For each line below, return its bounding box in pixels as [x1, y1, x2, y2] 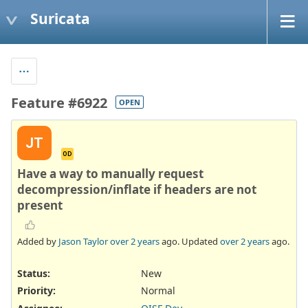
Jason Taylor [58, 235, 108, 248]
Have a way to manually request [17, 165, 203, 181]
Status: [17, 267, 50, 280]
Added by [17, 235, 58, 248]
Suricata [30, 8, 90, 28]
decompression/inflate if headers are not [17, 181, 256, 197]
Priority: [17, 284, 56, 298]
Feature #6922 [11, 93, 107, 112]
